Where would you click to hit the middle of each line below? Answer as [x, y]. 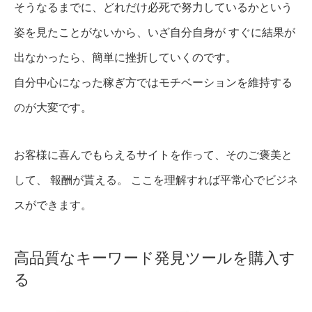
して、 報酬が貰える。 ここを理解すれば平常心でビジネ [156, 180]
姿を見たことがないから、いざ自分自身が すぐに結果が [155, 33]
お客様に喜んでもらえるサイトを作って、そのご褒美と [153, 155]
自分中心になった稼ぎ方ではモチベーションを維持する [153, 83]
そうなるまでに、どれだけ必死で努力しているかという [153, 8]
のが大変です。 [53, 108]
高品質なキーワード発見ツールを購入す [155, 258]
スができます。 [53, 205]
